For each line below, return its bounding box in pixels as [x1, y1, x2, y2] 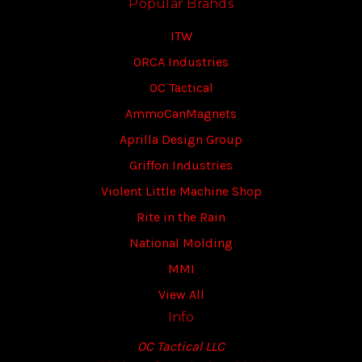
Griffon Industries [129, 157, 233, 173]
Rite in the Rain [137, 208, 225, 225]
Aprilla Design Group [120, 131, 242, 147]
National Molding [129, 234, 233, 250]
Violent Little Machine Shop [100, 183, 262, 199]
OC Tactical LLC [137, 338, 225, 354]
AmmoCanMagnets [125, 105, 237, 121]
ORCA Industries [133, 53, 229, 69]
